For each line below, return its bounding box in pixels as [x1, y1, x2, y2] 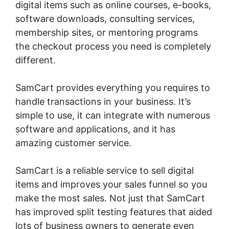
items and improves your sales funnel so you [15, 178, 207, 190]
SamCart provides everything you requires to [15, 82, 210, 93]
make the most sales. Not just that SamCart [15, 192, 205, 203]
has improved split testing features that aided [15, 206, 212, 217]
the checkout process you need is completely [15, 40, 211, 52]
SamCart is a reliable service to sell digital [15, 165, 194, 176]
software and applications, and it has [15, 123, 175, 134]
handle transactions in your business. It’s [15, 96, 191, 107]
